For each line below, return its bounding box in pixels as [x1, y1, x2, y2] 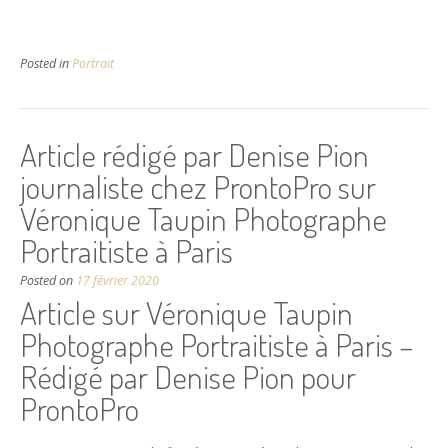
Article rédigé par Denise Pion [20, 133, 369, 175]
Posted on [20, 271, 76, 289]
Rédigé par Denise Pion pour [20, 355, 356, 397]
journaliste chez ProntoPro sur [20, 165, 376, 207]
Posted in [20, 54, 72, 72]
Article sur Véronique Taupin [20, 291, 353, 333]
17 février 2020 [76, 271, 159, 289]
